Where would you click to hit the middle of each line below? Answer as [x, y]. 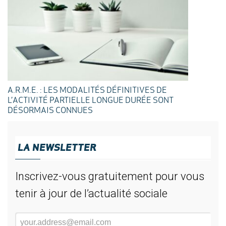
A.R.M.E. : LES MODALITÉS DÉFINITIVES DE [87, 91]
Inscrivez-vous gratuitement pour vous [110, 177]
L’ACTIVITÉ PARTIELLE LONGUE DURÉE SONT [91, 101]
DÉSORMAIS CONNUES [50, 111]
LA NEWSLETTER [57, 149]
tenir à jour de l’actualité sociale [91, 194]
